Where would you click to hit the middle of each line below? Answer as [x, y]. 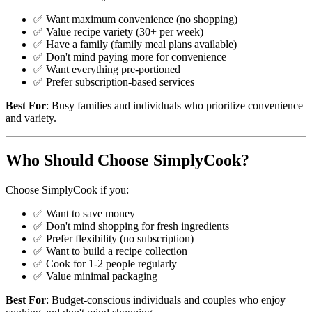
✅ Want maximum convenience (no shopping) [135, 19]
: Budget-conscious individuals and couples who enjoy [166, 300]
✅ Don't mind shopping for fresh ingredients [131, 226]
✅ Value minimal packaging [95, 276]
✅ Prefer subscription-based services [114, 82]
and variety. [31, 118]
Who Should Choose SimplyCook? [127, 161]
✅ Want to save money [84, 214]
